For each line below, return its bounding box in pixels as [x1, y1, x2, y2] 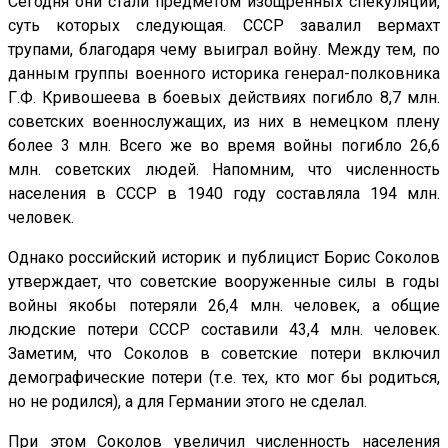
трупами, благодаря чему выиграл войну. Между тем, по [8, 40, 440, 60]
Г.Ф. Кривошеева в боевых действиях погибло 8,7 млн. [8, 88, 440, 108]
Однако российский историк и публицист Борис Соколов [8, 248, 440, 268]
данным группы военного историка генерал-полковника [8, 64, 440, 84]
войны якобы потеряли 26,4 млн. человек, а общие [8, 296, 440, 316]
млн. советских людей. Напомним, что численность [8, 160, 440, 180]
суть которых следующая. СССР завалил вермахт [8, 16, 440, 36]
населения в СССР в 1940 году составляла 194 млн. [8, 184, 440, 204]
